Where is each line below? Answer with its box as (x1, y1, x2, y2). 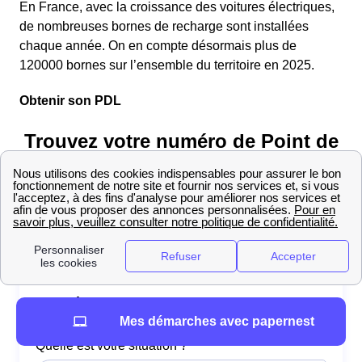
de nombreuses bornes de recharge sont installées (19, 19, 309, 34)
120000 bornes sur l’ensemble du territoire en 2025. (19, 58, 314, 73)
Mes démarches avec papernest (119, 314, 314, 328)
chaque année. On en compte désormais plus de (19, 39, 297, 53)
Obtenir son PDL (19, 94, 121, 108)
